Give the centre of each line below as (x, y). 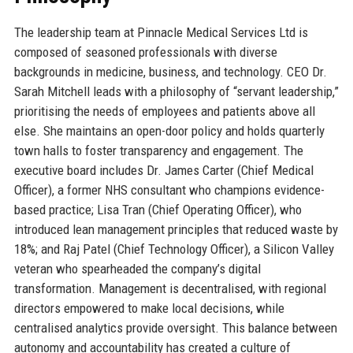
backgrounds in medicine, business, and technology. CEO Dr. (170, 71)
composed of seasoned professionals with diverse (145, 52)
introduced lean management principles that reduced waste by (176, 229)
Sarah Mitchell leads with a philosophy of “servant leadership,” (176, 91)
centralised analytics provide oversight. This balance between (175, 327)
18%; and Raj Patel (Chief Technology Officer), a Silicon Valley (174, 249)
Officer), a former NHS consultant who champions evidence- (169, 190)
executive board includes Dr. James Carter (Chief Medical (163, 170)
